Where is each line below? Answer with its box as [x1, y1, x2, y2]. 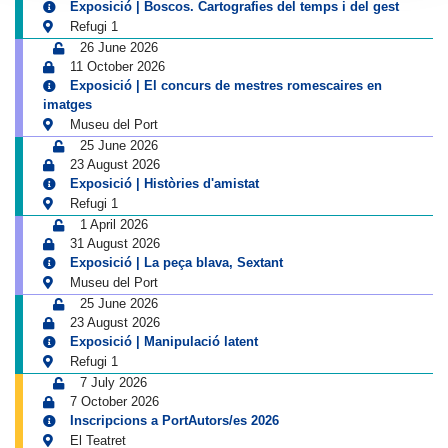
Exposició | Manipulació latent [70, 334, 258, 350]
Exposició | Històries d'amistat [70, 176, 259, 192]
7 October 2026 [70, 394, 159, 410]
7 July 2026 [80, 375, 147, 391]
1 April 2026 [80, 217, 148, 233]
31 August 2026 [70, 236, 160, 252]
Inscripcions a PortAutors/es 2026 [70, 413, 279, 429]
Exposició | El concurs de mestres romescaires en [70, 78, 382, 94]
